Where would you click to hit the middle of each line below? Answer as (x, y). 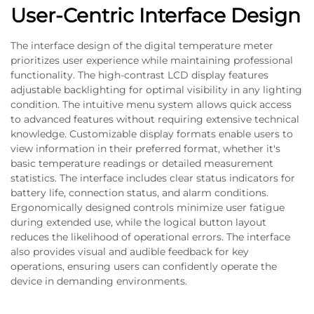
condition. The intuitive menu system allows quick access (151, 104)
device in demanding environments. (99, 281)
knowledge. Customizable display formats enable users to (152, 134)
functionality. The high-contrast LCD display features (139, 75)
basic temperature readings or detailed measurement (142, 163)
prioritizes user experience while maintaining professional (152, 60)
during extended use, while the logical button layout (138, 222)
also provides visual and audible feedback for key (130, 252)
